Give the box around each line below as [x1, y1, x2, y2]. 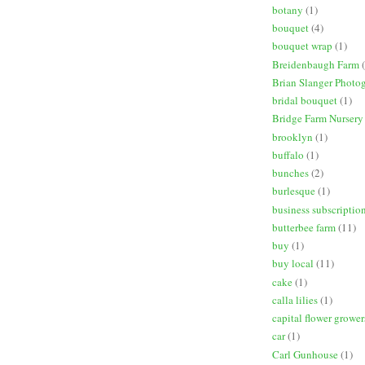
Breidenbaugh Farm [272, 56, 359, 72]
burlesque [272, 183, 315, 199]
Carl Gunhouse [272, 346, 338, 362]
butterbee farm [272, 219, 336, 235]
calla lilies [272, 292, 318, 307]
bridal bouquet [272, 93, 337, 108]
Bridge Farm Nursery [272, 111, 363, 126]
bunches [272, 165, 309, 181]
